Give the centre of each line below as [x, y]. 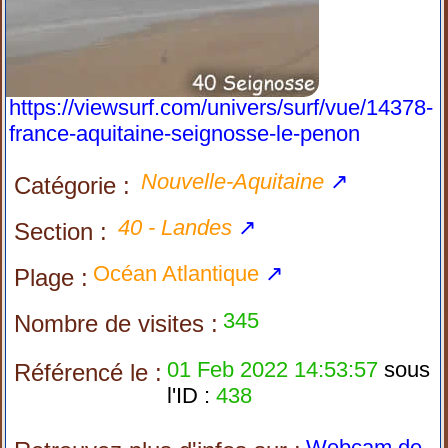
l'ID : [189, 395]
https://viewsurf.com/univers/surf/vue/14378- [221, 107]
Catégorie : [72, 185]
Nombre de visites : [116, 323]
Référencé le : [88, 372]
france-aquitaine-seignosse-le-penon [185, 133]
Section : [61, 231]
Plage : [51, 277]
